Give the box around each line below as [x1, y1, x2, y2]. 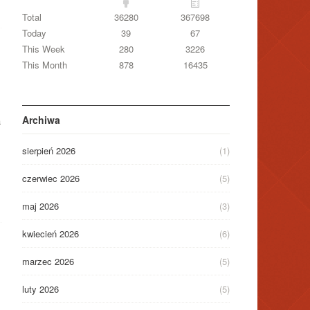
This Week [22, 42, 65, 56]
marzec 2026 [22, 255, 74, 268]
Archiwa [22, 113, 60, 127]
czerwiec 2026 [22, 172, 80, 185]
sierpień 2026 [22, 144, 75, 158]
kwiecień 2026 [22, 227, 79, 241]
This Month [22, 58, 67, 72]
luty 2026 [22, 282, 59, 296]
